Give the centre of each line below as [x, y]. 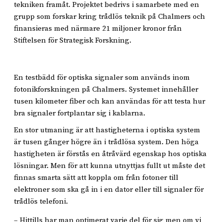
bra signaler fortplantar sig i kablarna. [80, 113]
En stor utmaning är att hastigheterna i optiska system [107, 130]
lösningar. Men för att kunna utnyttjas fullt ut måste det [110, 166]
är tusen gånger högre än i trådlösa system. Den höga [106, 142]
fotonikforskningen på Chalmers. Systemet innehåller [106, 89]
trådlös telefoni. [41, 202]
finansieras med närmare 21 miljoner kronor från [98, 28]
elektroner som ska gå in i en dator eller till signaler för [109, 190]
